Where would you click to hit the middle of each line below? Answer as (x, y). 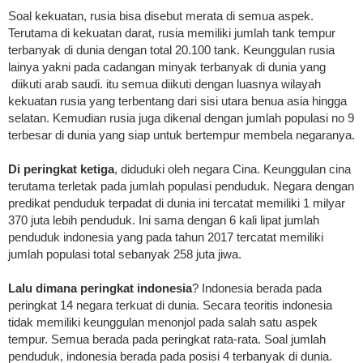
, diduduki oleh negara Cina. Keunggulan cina (233, 169)
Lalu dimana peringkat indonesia (100, 288)
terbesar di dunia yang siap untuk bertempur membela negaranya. (181, 135)
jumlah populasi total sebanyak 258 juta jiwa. (125, 254)
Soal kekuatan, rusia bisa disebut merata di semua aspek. (161, 16)
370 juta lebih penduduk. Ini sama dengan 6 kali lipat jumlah (164, 220)
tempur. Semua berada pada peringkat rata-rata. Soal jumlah (167, 340)
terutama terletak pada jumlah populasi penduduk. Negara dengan (181, 186)
